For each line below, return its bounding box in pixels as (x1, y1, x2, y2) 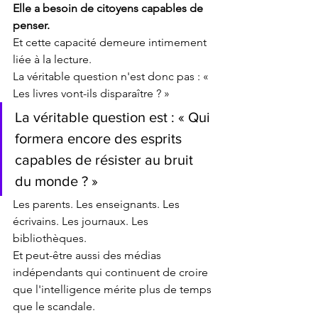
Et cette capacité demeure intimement (13, 35, 209, 50)
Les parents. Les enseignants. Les (13, 197, 182, 212)
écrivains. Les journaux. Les (13, 214, 151, 229)
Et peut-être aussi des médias (13, 248, 164, 263)
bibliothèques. (13, 231, 87, 246)
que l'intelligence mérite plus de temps (13, 283, 214, 297)
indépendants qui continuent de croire (13, 265, 211, 280)
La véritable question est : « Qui (15, 109, 214, 126)
